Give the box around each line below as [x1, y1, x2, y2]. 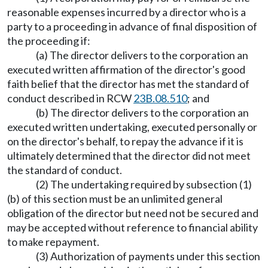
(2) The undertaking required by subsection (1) [36, 178, 252, 191]
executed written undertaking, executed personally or [7, 120, 257, 133]
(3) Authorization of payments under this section [36, 249, 260, 263]
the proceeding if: [7, 34, 90, 47]
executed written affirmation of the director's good [7, 63, 245, 76]
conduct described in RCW [7, 92, 133, 105]
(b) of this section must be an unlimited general [7, 192, 223, 205]
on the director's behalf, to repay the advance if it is [7, 135, 243, 148]
